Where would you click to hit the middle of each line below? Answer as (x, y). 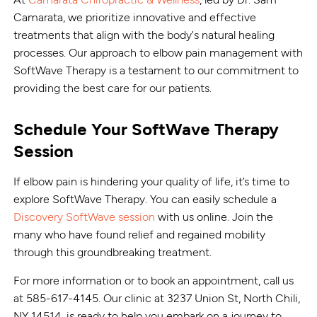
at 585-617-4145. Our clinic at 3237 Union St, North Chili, (157, 298)
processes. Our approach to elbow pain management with (158, 52)
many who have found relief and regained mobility (140, 234)
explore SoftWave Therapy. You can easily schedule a (145, 199)
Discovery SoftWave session (85, 217)
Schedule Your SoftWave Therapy (146, 129)
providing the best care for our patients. (113, 88)
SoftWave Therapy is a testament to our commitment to (156, 70)
